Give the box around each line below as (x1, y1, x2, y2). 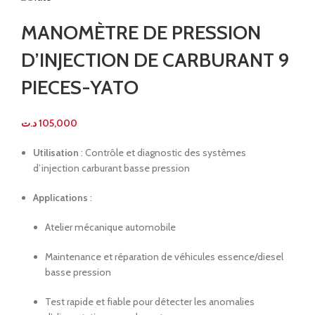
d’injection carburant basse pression (33, 162, 190, 175)
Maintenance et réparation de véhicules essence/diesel (45, 250, 283, 264)
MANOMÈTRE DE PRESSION (21, 20, 261, 45)
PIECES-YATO (21, 75, 139, 100)
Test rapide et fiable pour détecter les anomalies (45, 295, 255, 309)
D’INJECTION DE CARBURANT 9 (21, 48, 289, 72)
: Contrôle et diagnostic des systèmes (79, 146, 246, 160)
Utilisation (33, 146, 79, 160)
